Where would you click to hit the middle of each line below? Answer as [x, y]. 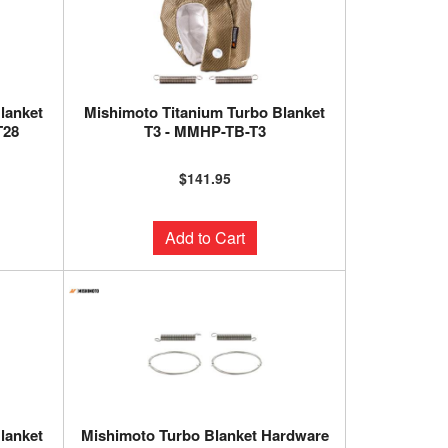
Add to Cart [204, 237]
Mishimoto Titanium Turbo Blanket [205, 112]
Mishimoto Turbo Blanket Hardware [204, 435]
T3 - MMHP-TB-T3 [204, 131]
